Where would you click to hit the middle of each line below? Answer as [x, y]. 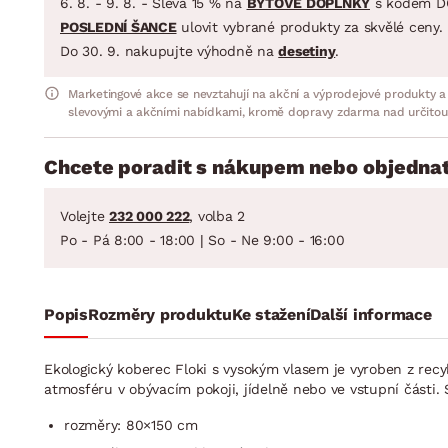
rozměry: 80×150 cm [131, 424]
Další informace [371, 314]
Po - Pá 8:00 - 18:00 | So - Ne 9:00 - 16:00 [202, 239]
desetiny [307, 50]
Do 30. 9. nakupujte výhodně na [169, 50]
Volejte [84, 215]
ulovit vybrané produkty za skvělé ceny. [309, 26]
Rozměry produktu [159, 314]
